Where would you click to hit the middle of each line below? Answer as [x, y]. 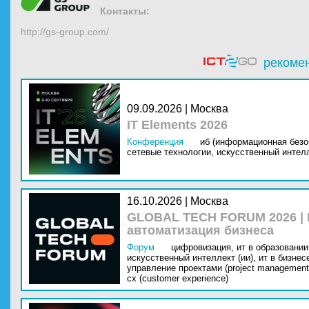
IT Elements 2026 [177, 125]
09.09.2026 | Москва [178, 109]
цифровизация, [202, 247]
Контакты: [125, 11]
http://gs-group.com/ [65, 32]
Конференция [155, 142]
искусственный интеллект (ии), [191, 258]
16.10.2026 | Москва [178, 201]
